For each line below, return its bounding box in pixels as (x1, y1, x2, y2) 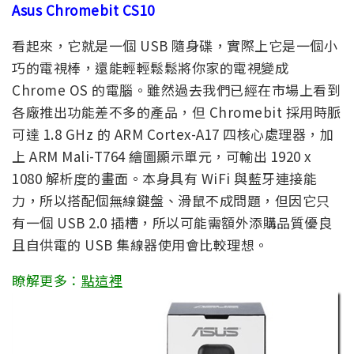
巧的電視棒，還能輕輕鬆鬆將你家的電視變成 (12, 57, 288, 77)
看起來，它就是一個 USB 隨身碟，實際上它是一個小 (12, 35, 337, 55)
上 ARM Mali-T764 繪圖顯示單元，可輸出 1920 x (12, 145, 311, 166)
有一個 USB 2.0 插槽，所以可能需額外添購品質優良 (12, 212, 332, 232)
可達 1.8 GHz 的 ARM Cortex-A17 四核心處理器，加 (12, 123, 333, 144)
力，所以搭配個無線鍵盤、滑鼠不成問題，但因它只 (12, 190, 330, 210)
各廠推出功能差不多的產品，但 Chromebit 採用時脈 (12, 101, 341, 122)
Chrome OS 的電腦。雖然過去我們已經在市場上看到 (12, 79, 341, 100)
